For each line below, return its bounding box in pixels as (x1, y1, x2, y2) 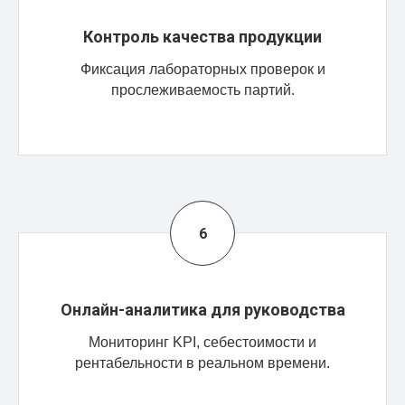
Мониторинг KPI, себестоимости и (89, 334, 316, 350)
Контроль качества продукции (83, 27, 322, 46)
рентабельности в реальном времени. (75, 355, 330, 371)
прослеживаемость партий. (110, 82, 295, 98)
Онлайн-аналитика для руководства (60, 300, 345, 319)
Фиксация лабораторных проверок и (80, 61, 325, 77)
